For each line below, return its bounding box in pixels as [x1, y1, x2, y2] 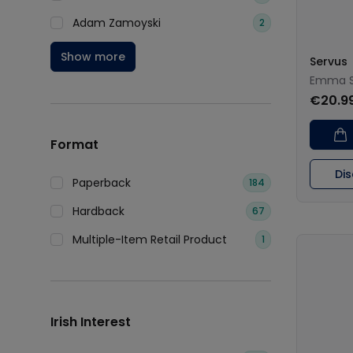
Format [50, 136, 98, 154]
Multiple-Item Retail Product [72, 232, 227, 247]
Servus [310, 54, 347, 69]
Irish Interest [50, 313, 131, 331]
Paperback [72, 175, 131, 191]
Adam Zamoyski [72, 15, 161, 31]
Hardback [72, 203, 124, 219]
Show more [61, 49, 125, 65]
